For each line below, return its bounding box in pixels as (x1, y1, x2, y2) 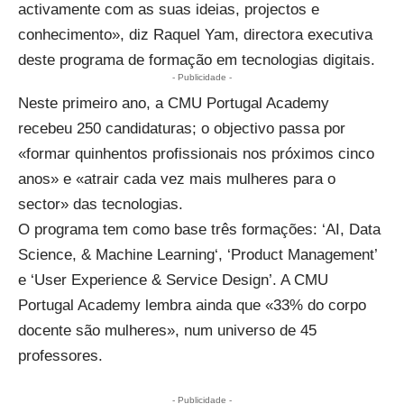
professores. (18, 346, 103, 364)
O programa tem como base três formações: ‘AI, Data (18, 220, 381, 238)
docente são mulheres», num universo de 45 (18, 321, 317, 339)
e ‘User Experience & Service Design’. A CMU (18, 271, 328, 289)
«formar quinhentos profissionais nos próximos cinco (18, 144, 374, 162)
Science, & (18, 245, 96, 263)
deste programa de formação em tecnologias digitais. (18, 50, 375, 69)
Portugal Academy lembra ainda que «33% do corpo (18, 296, 366, 314)
